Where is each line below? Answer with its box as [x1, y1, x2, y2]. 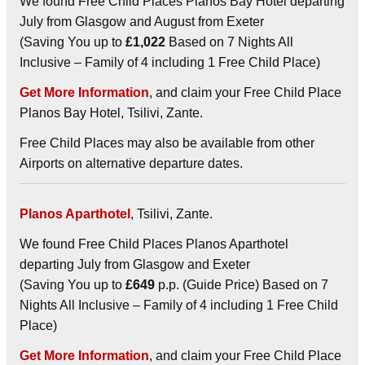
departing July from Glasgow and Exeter [20, 257, 250, 271]
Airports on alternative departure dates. [20, 156, 243, 170]
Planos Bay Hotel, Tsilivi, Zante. [20, 105, 203, 120]
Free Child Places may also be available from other [20, 135, 314, 150]
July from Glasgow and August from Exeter [20, 14, 264, 29]
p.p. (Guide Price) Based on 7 [155, 277, 328, 292]
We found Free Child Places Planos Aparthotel [20, 236, 288, 251]
